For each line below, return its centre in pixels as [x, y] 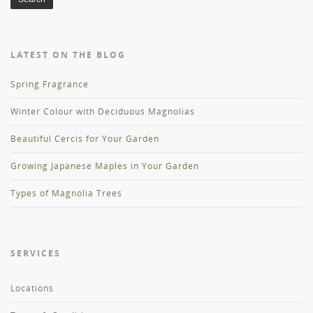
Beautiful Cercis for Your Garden [85, 139]
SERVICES [36, 254]
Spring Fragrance [50, 85]
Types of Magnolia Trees [66, 194]
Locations [32, 289]
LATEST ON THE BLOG [68, 55]
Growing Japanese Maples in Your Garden [105, 166]
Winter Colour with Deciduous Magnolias [103, 112]
